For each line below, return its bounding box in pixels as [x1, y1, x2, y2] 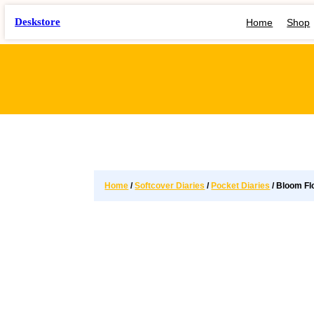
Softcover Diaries [135, 181, 205, 191]
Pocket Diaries [211, 181, 271, 191]
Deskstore [15, 16, 61, 28]
